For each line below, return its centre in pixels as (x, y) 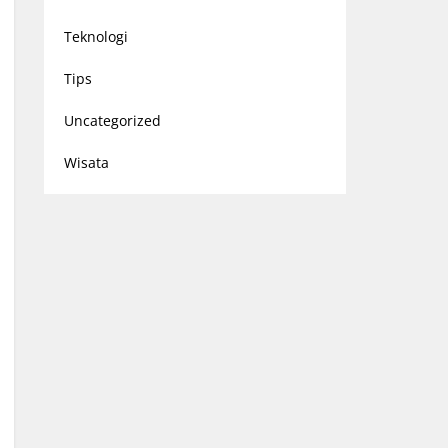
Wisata (86, 162)
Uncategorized (112, 120)
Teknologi (95, 36)
